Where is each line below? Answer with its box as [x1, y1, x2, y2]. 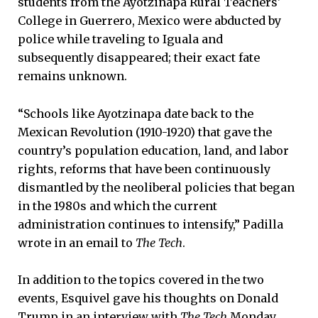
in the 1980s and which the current [18, 198, 217, 213]
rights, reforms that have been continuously [18, 161, 270, 176]
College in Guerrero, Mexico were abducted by [18, 13, 281, 28]
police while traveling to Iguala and [18, 32, 223, 47]
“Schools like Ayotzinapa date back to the [18, 106, 253, 121]
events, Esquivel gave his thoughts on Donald [18, 290, 278, 305]
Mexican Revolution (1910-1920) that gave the [18, 124, 272, 139]
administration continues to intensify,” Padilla [18, 216, 283, 231]
